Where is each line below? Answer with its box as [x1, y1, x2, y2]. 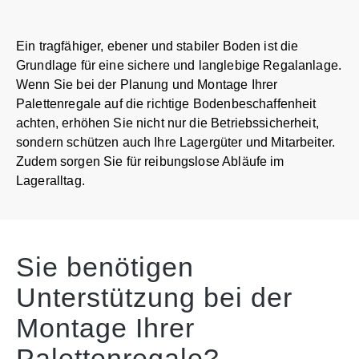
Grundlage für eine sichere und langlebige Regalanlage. [16, 58, 342, 72]
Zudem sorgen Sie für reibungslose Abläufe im [16, 154, 284, 168]
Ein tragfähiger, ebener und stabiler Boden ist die [16, 38, 299, 53]
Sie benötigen [16, 251, 194, 282]
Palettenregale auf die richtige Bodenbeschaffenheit [16, 96, 317, 111]
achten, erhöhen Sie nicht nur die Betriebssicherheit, [16, 115, 319, 130]
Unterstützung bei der [16, 281, 292, 313]
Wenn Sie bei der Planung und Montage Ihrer [16, 77, 278, 91]
